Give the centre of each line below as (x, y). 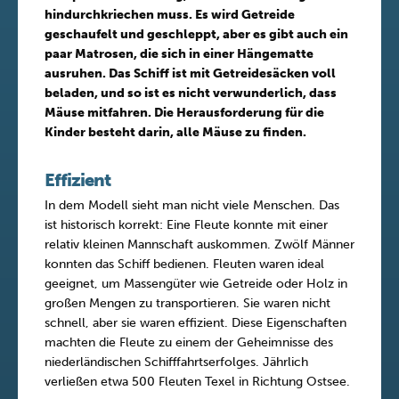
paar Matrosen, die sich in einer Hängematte (179, 54)
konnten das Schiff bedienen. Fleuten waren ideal (184, 265)
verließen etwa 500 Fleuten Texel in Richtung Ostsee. (197, 382)
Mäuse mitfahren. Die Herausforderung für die (184, 113)
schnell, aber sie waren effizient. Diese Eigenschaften (195, 323)
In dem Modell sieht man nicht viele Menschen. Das (192, 206)
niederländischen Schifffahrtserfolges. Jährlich (176, 362)
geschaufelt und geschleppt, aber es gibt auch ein (196, 35)
